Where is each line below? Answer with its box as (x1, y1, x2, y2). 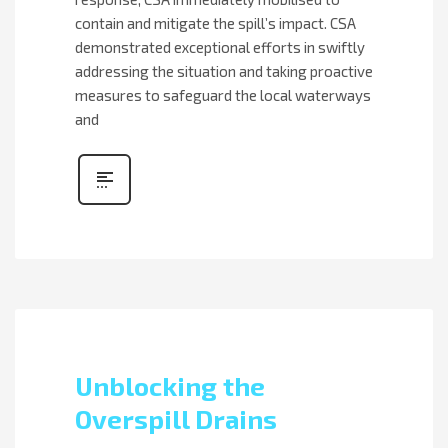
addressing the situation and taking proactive (75, 62, 373, 81)
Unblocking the (75, 370, 265, 402)
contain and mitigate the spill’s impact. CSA (75, 14, 356, 33)
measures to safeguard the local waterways (75, 86, 371, 105)
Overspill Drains (75, 403, 277, 435)
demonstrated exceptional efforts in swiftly (75, 38, 365, 57)
